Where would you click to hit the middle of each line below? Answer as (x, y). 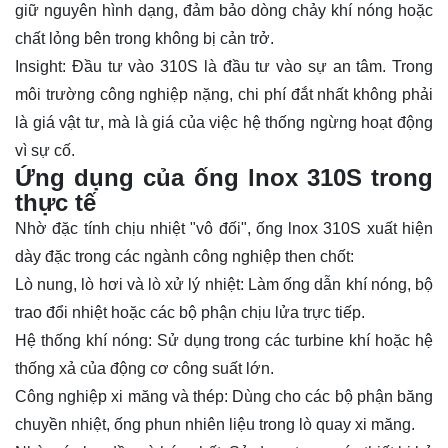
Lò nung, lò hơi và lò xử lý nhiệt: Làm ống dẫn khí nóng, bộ (224, 284)
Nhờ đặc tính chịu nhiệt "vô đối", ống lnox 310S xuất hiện (224, 228)
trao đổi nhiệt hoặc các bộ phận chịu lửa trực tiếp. (190, 312)
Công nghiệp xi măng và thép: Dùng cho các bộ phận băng (224, 396)
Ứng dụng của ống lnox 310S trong (224, 177)
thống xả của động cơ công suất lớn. (144, 368)
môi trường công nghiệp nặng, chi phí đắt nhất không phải (224, 94)
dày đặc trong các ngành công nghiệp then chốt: (184, 256)
